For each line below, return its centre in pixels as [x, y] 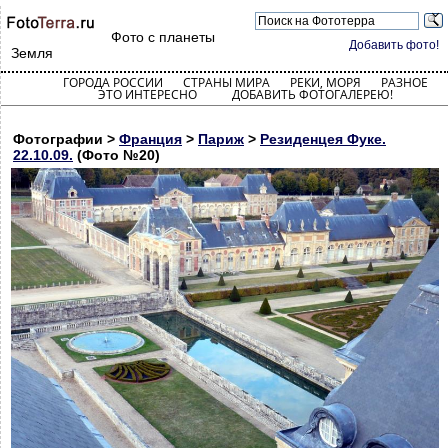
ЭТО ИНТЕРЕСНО [147, 94]
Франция [150, 139]
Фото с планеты [163, 37]
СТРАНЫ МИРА [226, 82]
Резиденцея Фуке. [323, 139]
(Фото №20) [116, 155]
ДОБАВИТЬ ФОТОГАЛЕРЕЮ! [312, 94]
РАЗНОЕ [404, 82]
